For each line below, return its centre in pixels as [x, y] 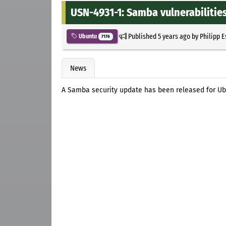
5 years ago [174, 36]
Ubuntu [88, 36]
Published [142, 36]
